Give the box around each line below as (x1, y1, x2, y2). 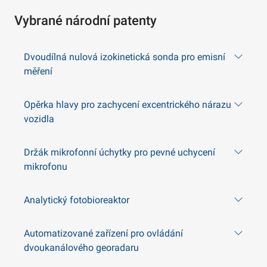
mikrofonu (24, 161, 67, 172)
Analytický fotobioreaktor (24, 194, 129, 206)
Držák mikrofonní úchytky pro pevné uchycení (24, 147, 215, 158)
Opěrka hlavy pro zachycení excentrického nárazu (24, 99, 231, 110)
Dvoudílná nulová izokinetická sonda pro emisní (24, 51, 225, 63)
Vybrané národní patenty (14, 13, 157, 28)
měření (24, 66, 52, 77)
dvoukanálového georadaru (24, 242, 139, 253)
